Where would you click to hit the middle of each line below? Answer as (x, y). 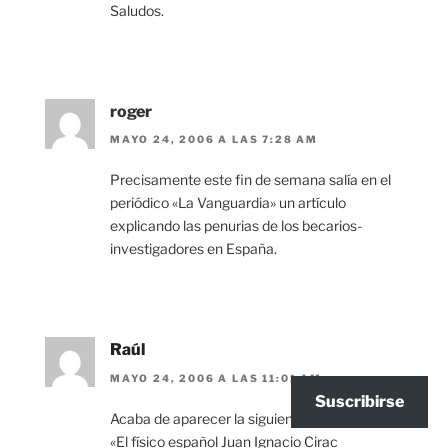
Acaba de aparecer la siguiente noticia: (232, 418)
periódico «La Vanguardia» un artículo (228, 203)
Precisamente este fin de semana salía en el (250, 180)
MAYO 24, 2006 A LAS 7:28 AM (214, 139)
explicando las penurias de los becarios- (236, 226)
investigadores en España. (193, 249)
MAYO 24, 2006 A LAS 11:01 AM (216, 377)
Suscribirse (359, 401)
